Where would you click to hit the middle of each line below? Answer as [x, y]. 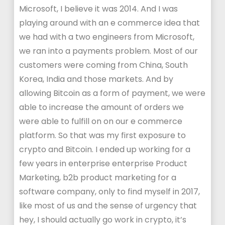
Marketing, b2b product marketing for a [98, 178]
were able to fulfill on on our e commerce [101, 121]
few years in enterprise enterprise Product [103, 163]
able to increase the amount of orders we [102, 107]
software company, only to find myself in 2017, [110, 192]
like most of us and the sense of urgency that [108, 206]
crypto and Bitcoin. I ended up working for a [105, 149]
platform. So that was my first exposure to [103, 135]
